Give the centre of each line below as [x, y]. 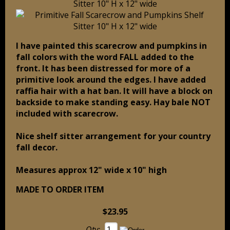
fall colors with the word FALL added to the [105, 57]
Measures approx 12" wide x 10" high [92, 170]
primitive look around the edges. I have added [111, 80]
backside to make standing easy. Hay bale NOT [113, 102]
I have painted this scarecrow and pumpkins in [112, 46]
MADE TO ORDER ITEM [60, 190]
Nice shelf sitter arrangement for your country [113, 136]
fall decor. [37, 148]
